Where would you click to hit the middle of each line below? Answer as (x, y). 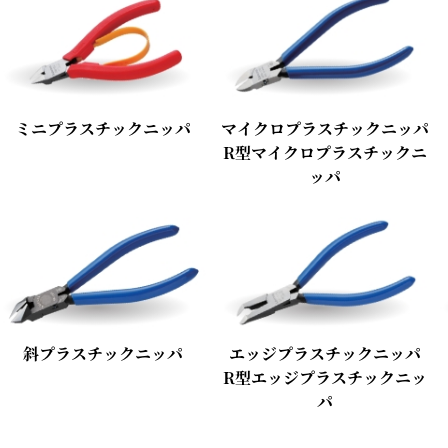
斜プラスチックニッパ (103, 354)
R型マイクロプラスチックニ (324, 152)
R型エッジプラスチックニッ (324, 378)
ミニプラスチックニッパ (103, 128)
